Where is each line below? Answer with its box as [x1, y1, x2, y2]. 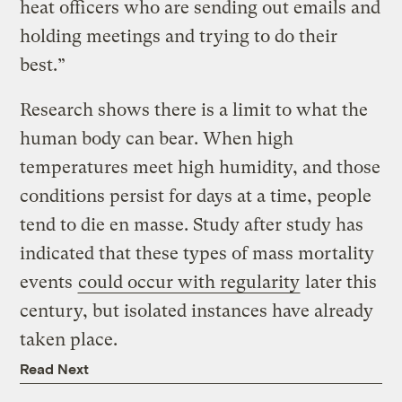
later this [301, 271, 378, 293]
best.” [20, 54, 71, 75]
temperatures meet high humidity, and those [20, 156, 381, 178]
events [20, 271, 78, 293]
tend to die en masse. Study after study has [20, 214, 364, 235]
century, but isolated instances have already [20, 300, 374, 321]
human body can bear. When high [20, 127, 294, 149]
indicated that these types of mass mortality [20, 242, 375, 264]
